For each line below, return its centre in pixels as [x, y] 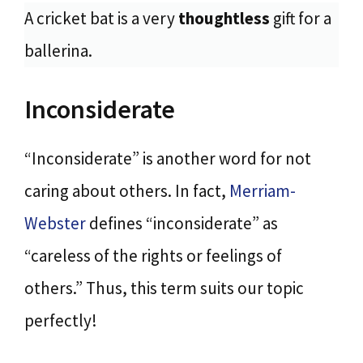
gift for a [302, 18]
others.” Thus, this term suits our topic [164, 288]
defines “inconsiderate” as [182, 223]
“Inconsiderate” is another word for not [168, 158]
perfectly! [61, 320]
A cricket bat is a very [101, 18]
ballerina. [58, 51]
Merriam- [263, 190]
